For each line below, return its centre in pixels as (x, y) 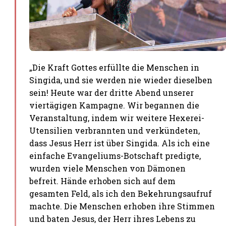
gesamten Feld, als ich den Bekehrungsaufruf (121, 193)
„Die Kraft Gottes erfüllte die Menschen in (115, 67)
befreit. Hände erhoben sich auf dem (103, 181)
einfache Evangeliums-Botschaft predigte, (115, 156)
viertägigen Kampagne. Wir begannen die (115, 105)
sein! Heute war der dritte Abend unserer (112, 93)
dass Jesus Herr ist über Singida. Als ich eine (120, 143)
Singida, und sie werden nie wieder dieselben (121, 80)
